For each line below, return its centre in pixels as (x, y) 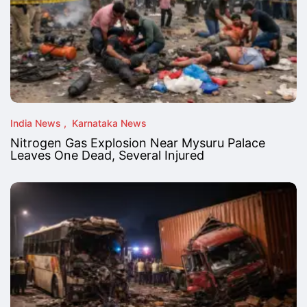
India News (36, 123)
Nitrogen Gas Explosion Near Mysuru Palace (138, 143)
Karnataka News (109, 123)
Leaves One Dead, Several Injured (107, 156)
